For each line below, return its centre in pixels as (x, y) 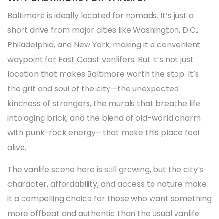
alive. (17, 147)
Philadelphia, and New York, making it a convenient (104, 45)
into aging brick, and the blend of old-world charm (104, 118)
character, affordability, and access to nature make (107, 184)
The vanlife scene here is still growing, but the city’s (105, 169)
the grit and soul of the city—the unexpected (93, 89)
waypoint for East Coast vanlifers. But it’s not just (100, 59)
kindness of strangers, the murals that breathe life (104, 103)
